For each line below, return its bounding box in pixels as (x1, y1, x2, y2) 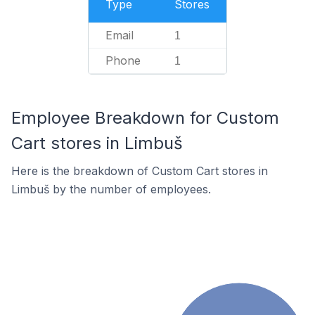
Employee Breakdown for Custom (11, 108, 279, 128)
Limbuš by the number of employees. (11, 182, 211, 196)
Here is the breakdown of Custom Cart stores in (11, 164, 268, 178)
